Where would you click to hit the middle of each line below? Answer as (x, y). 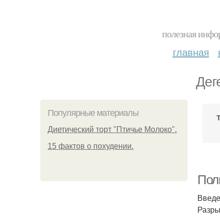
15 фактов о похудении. (91, 146)
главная (191, 52)
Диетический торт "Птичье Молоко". (112, 129)
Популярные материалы (93, 113)
